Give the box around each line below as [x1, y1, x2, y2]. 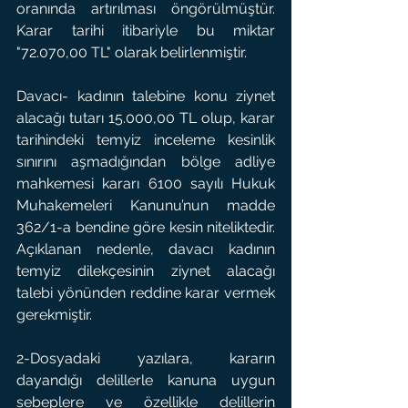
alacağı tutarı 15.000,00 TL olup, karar [16, 109, 275, 127]
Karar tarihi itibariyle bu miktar [16, 22, 275, 39]
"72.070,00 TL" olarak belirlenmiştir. [16, 44, 247, 61]
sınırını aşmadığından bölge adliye [16, 153, 275, 170]
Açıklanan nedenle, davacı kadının [16, 240, 275, 258]
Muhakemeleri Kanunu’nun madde [16, 197, 275, 214]
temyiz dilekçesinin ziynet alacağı [16, 262, 275, 280]
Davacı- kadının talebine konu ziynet [16, 87, 275, 105]
